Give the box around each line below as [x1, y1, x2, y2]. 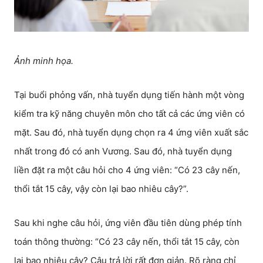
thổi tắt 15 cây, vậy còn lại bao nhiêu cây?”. [14, 183, 188, 194]
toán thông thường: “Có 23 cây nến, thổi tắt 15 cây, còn [14, 236, 240, 247]
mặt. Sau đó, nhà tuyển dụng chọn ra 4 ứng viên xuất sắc [14, 127, 248, 138]
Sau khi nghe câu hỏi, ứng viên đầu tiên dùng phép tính [14, 217, 242, 228]
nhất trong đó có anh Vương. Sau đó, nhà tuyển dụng [14, 146, 232, 157]
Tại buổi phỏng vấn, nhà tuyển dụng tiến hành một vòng [14, 89, 244, 100]
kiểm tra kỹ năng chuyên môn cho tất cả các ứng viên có [14, 108, 245, 119]
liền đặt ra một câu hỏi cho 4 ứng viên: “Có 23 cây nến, [14, 164, 240, 176]
